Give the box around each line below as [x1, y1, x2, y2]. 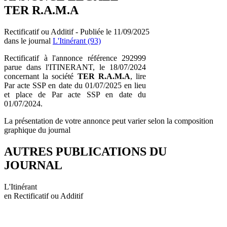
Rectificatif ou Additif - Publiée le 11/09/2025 [4, 27, 149, 36]
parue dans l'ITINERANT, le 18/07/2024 [4, 62, 146, 71]
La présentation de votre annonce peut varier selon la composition [4, 116, 213, 125]
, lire [130, 71, 146, 81]
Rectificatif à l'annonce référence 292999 [4, 53, 146, 62]
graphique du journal [4, 125, 70, 134]
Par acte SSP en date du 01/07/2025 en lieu [4, 81, 146, 90]
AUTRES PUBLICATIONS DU [4, 144, 167, 158]
